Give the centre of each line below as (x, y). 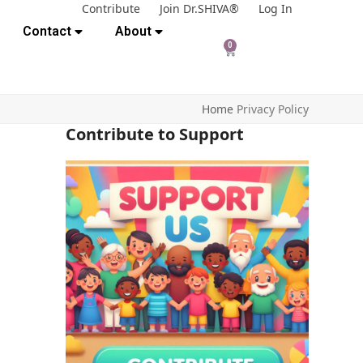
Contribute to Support (154, 135)
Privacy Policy (272, 109)
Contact (47, 31)
